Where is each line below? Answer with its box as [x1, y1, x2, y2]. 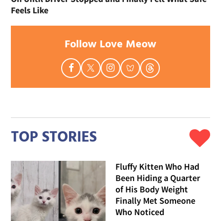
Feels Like [11, 4, 49, 16]
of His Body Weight [115, 183, 188, 195]
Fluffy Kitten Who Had [115, 160, 199, 172]
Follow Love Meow [65, 36, 156, 53]
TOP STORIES [11, 126, 97, 150]
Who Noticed [115, 206, 164, 218]
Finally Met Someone [115, 194, 195, 206]
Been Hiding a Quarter [115, 172, 200, 184]
